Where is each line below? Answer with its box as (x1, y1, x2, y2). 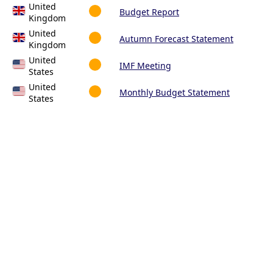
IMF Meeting (119, 60, 171, 72)
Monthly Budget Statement (119, 87, 230, 99)
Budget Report (119, 6, 179, 18)
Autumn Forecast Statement (119, 33, 233, 45)
